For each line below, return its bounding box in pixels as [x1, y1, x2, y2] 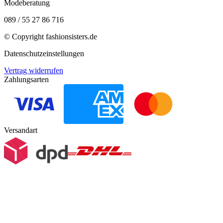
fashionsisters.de [46, 32, 97, 41]
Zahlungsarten [4, 75, 49, 84]
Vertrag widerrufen [4, 66, 63, 75]
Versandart [4, 125, 37, 134]
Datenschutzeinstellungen [4, 49, 84, 58]
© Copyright [4, 32, 46, 41]
